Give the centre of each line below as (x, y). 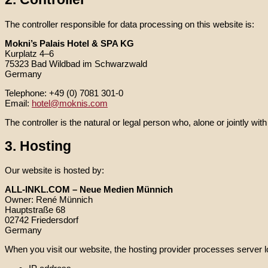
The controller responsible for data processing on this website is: (130, 24)
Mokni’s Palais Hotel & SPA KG (69, 43)
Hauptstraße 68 (35, 210)
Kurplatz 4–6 (29, 53)
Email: (18, 103)
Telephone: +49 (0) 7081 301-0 (64, 93)
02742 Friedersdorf (42, 220)
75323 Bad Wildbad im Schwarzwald (76, 63)
